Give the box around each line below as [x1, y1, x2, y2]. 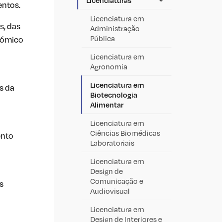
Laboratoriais [90, 138, 134, 147]
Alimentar [90, 100, 123, 109]
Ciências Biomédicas [90, 128, 160, 137]
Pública [90, 33, 115, 43]
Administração [90, 23, 140, 33]
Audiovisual [90, 186, 130, 195]
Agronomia [90, 61, 127, 71]
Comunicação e [90, 176, 143, 185]
